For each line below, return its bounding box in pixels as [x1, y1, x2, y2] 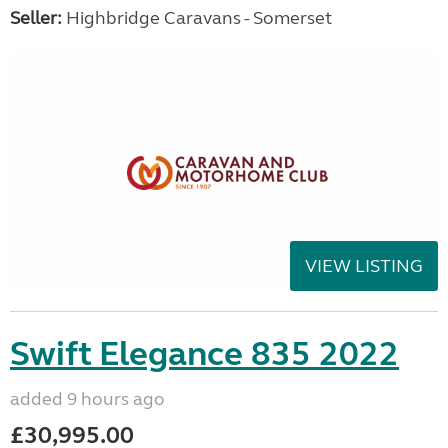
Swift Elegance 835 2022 [10, 333, 399, 375]
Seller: [10, 7, 62, 30]
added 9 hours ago [10, 388, 165, 410]
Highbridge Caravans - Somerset [62, 7, 332, 30]
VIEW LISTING [305, 255, 423, 277]
